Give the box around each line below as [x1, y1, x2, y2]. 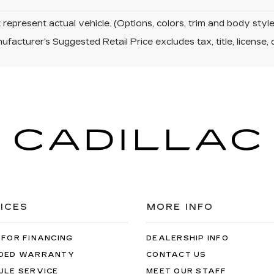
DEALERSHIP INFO [146, 234, 229, 242]
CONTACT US [146, 250, 207, 259]
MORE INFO [147, 201, 213, 212]
